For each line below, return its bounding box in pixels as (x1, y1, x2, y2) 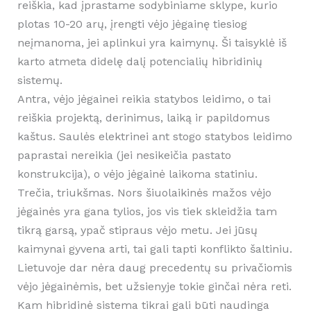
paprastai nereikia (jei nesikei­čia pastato (17, 149, 231, 162)
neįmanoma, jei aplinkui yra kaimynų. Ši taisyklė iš (17, 36, 287, 50)
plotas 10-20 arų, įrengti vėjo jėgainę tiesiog (17, 17, 247, 31)
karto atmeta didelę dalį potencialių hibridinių (17, 55, 262, 69)
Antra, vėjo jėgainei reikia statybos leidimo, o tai (17, 92, 271, 106)
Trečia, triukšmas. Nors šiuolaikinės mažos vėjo (17, 186, 271, 200)
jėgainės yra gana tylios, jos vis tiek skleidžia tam (17, 205, 277, 219)
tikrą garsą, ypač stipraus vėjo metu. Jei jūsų (17, 224, 258, 237)
